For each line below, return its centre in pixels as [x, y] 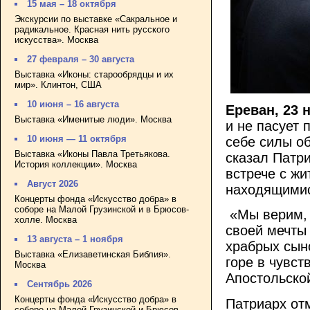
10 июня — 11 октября [77, 139]
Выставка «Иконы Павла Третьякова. [92, 154]
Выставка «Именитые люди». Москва [93, 119]
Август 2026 [53, 184]
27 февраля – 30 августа [81, 60]
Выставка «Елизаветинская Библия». [93, 254]
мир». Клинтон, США [58, 84]
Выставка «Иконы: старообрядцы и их [94, 74]
